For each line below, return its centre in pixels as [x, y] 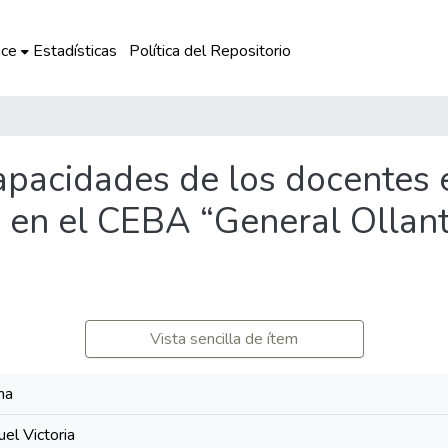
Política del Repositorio [209, 51]
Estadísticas [74, 51]
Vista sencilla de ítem [224, 339]
